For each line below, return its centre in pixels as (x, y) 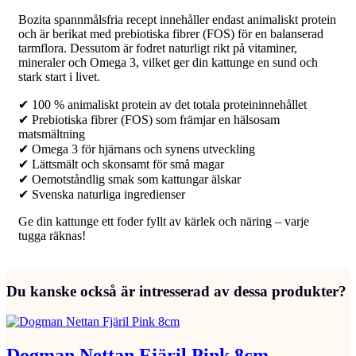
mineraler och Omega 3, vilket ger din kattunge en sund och (168, 62)
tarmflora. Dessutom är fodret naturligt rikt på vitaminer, (158, 48)
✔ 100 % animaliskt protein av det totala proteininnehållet (163, 104)
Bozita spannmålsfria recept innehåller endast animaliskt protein (177, 19)
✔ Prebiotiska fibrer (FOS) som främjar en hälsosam (149, 119)
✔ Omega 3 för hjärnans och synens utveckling (137, 149)
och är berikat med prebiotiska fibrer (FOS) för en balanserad (171, 33)
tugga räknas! (52, 235)
